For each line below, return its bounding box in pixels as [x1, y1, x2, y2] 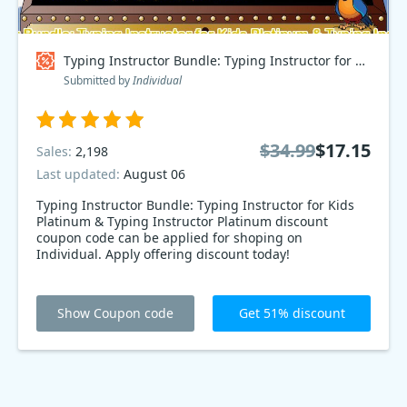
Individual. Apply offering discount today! [36, 245, 290, 263]
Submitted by [64, 73, 133, 88]
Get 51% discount [238, 304, 345, 322]
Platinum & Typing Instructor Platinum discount [36, 213, 328, 230]
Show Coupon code [57, 304, 174, 322]
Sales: [36, 142, 75, 160]
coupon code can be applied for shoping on [36, 229, 303, 246]
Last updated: [36, 165, 124, 183]
